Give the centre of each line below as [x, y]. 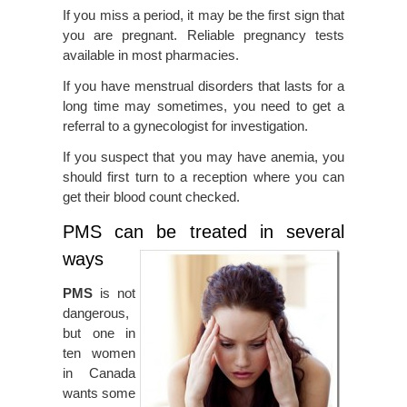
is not [114, 293]
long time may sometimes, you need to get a [203, 106]
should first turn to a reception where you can [203, 177]
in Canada [99, 373]
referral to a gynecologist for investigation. [185, 126]
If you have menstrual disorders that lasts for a [203, 86]
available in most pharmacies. [151, 55]
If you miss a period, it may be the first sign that [203, 15]
